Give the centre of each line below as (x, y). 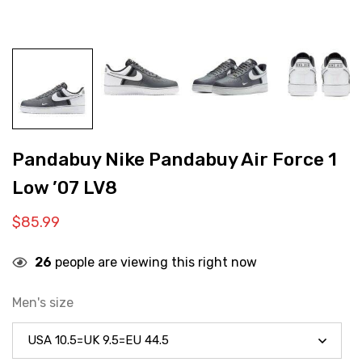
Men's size (43, 303)
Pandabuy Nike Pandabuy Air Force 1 (175, 160)
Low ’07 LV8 (65, 188)
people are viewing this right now (154, 262)
